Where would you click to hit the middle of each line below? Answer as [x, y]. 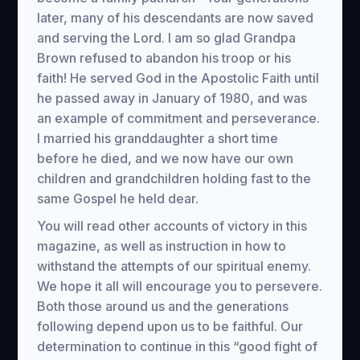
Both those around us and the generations [163, 306]
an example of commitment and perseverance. [179, 118]
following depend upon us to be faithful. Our [170, 326]
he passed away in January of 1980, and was [172, 98]
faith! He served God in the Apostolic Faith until [178, 78]
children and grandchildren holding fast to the [174, 178]
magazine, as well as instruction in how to [162, 246]
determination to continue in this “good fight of [178, 346]
